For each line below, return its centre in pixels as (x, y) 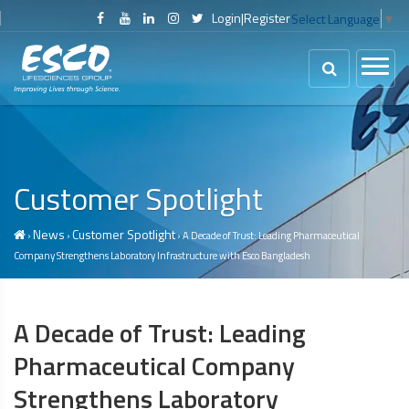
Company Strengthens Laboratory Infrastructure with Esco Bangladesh (162, 255)
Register (267, 18)
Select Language (336, 19)
